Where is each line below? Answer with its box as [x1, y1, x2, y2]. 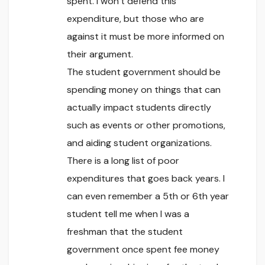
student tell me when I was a [67, 208, 189, 221]
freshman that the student [67, 225, 183, 238]
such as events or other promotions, [67, 119, 225, 132]
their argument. [67, 48, 133, 61]
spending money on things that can [67, 83, 221, 96]
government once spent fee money [67, 243, 219, 256]
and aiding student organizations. [67, 137, 212, 150]
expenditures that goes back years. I [67, 172, 225, 185]
